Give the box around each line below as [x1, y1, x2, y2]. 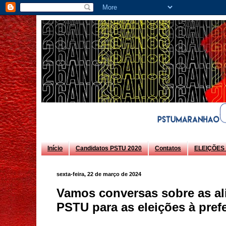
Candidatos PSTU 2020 [76, 145, 142, 152]
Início [47, 145, 63, 152]
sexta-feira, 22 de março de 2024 [56, 171, 141, 178]
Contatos [155, 145, 181, 152]
